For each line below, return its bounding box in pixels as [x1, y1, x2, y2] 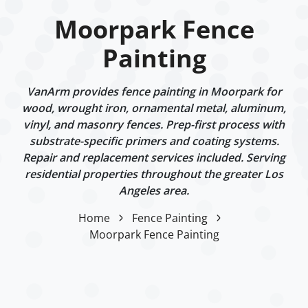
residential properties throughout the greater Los [25, 166, 283, 181]
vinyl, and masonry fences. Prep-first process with [23, 116, 285, 132]
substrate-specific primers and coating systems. [29, 133, 279, 148]
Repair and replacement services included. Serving [23, 149, 285, 165]
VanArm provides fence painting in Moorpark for [26, 83, 282, 99]
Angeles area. [119, 182, 189, 198]
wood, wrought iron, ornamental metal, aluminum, [22, 100, 286, 115]
